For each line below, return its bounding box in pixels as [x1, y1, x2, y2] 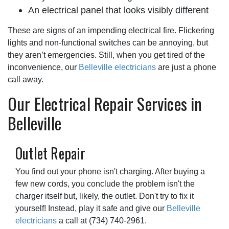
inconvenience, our [8, 62, 79, 72]
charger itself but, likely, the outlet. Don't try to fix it [15, 191, 194, 200]
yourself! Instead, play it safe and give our [15, 203, 167, 213]
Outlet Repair [15, 142, 86, 164]
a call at [57, 216, 89, 225]
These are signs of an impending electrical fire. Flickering [8, 26, 214, 35]
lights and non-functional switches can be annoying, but [8, 38, 208, 47]
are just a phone [156, 62, 216, 72]
